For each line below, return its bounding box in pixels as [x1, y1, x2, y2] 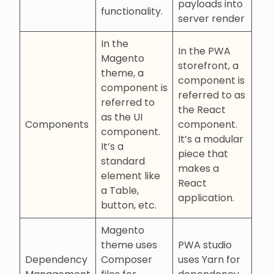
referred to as [178, 87, 245, 102]
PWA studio [178, 237, 232, 252]
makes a [178, 161, 219, 176]
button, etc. [101, 198, 157, 212]
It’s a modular [178, 131, 243, 146]
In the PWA [178, 43, 231, 58]
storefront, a [178, 58, 239, 73]
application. [178, 190, 234, 205]
